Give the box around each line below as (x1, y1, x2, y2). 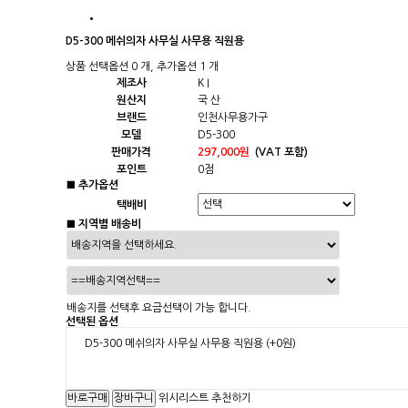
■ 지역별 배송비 (66, 219, 141, 229)
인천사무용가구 (198, 112, 268, 123)
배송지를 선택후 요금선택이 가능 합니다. (66, 302, 251, 313)
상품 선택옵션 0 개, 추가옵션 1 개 (66, 61, 219, 72)
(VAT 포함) (255, 147, 308, 158)
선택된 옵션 (66, 316, 118, 327)
